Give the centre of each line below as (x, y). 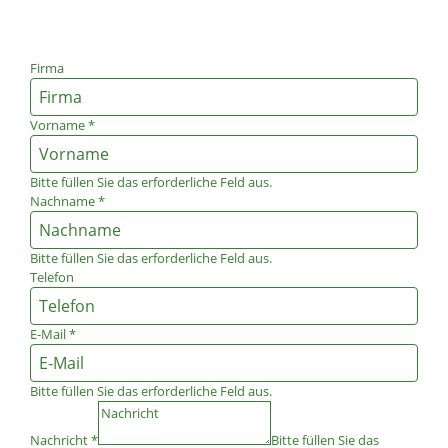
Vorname (57, 125)
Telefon (52, 277)
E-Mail (48, 334)
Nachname (62, 201)
